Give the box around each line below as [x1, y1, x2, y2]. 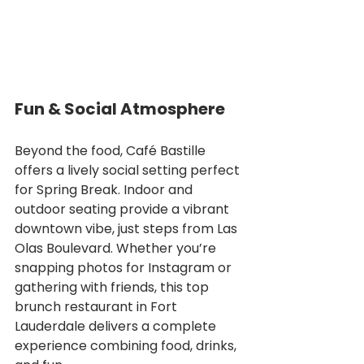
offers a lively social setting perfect [15, 160, 243, 180]
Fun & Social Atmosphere [15, 97, 225, 120]
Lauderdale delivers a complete [15, 316, 219, 336]
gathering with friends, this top [15, 277, 212, 297]
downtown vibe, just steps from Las [15, 219, 240, 238]
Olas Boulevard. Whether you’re [15, 238, 219, 258]
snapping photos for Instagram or [15, 258, 235, 277]
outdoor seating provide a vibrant [15, 199, 232, 219]
